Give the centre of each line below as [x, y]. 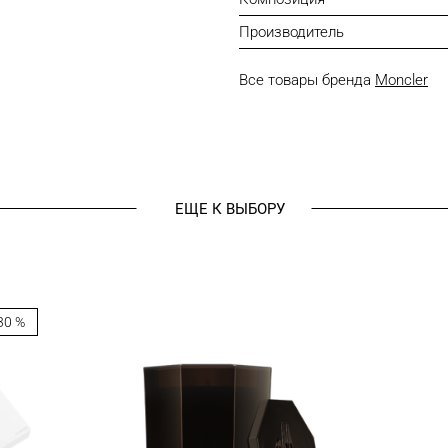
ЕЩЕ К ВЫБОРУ [229, 209]
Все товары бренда [307, 80]
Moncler [401, 80]
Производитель [291, 32]
